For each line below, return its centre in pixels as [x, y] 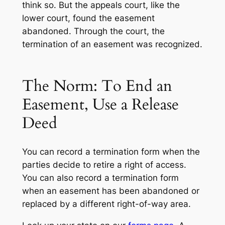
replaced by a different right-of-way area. [106, 204]
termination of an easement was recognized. [112, 44]
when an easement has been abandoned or [110, 191]
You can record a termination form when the [111, 152]
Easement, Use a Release [100, 104]
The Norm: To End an [97, 86]
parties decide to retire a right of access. [104, 165]
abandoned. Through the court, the [93, 31]
